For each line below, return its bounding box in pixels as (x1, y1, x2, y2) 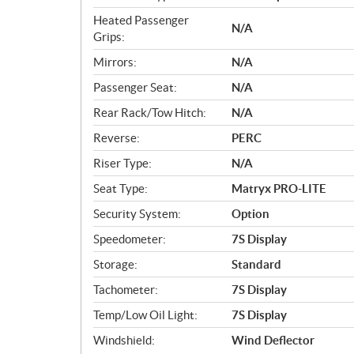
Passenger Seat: (93, 80, 177, 94)
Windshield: (93, 333, 155, 347)
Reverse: (93, 130, 140, 145)
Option (232, 206, 269, 220)
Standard (232, 257, 281, 271)
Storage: (93, 257, 137, 271)
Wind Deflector (232, 333, 314, 347)
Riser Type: (93, 156, 152, 170)
